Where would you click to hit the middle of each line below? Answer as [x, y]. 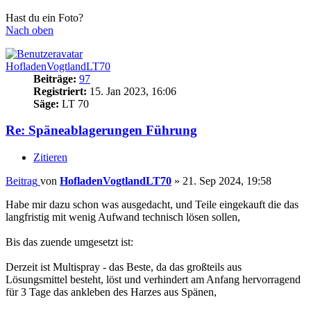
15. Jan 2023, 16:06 [132, 91]
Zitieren [50, 158]
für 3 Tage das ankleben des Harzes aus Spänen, [111, 292]
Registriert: [60, 91]
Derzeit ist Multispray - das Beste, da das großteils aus [124, 267]
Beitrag [22, 181]
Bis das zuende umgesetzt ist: [69, 242]
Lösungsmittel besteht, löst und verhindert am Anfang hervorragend [153, 280]
